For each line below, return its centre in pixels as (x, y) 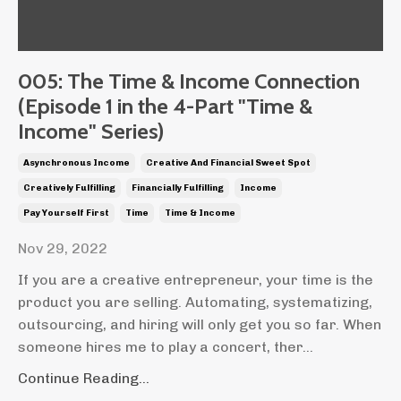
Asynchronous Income (77, 163)
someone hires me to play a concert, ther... (166, 347)
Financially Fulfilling (178, 188)
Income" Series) (91, 132)
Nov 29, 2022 (63, 249)
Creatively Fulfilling (69, 188)
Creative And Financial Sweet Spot (228, 163)
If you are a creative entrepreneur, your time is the (196, 280)
